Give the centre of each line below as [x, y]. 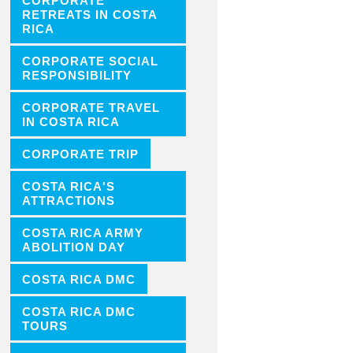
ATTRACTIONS [68, 201]
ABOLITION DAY [73, 247]
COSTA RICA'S [68, 186]
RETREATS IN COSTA [89, 15]
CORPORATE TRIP [80, 154]
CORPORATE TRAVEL [91, 108]
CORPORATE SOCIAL [90, 61]
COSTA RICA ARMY [82, 233]
